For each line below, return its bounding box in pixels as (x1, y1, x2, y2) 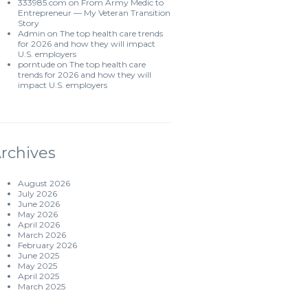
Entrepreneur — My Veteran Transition (18, 8, 170, 18)
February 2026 (18, 240, 77, 250)
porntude (18, 59, 55, 69)
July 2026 (18, 188, 57, 199)
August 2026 (18, 178, 70, 188)
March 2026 (18, 230, 66, 240)
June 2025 (18, 250, 59, 261)
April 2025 (18, 271, 59, 281)
